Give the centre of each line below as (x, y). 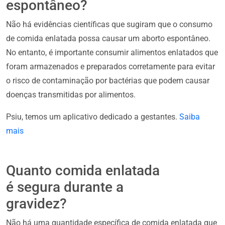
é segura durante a (65, 187)
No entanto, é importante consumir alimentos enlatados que (112, 52)
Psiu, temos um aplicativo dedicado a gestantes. (93, 117)
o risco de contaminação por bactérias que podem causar (108, 80)
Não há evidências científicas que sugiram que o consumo (109, 24)
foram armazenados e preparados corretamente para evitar (110, 66)
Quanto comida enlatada (83, 170)
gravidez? (36, 203)
